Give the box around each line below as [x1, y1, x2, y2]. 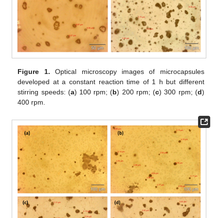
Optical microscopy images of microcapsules [50, 67, 204, 75]
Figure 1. [18, 67, 50, 75]
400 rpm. [18, 98, 46, 106]
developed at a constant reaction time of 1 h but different [18, 77, 204, 86]
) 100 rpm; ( [74, 88, 113, 96]
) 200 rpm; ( [117, 88, 156, 96]
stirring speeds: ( [18, 88, 71, 96]
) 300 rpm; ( [159, 88, 198, 96]
